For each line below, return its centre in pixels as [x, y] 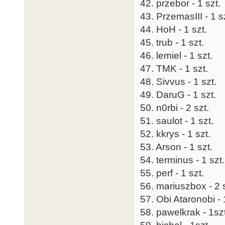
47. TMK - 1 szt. [174, 68]
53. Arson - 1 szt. [176, 147]
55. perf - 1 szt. [172, 173]
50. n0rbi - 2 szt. [175, 107]
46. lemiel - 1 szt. [176, 55]
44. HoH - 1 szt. [174, 29]
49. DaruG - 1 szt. [178, 94]
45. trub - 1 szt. [172, 42]
